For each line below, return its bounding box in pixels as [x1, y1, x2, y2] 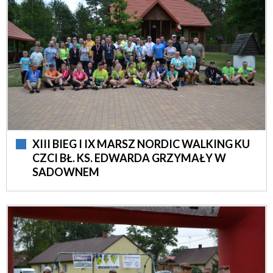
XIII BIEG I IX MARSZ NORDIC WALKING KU [32, 137, 250, 151]
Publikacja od [100, 88, 157, 101]
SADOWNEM [32, 165, 99, 179]
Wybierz [102, 63, 141, 76]
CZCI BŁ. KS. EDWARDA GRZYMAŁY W [32, 151, 226, 165]
